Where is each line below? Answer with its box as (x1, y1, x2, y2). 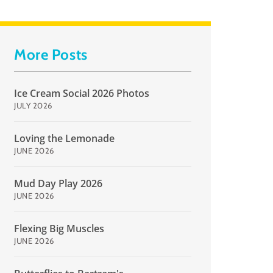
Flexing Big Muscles (14, 221, 105, 235)
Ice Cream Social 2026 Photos (14, 86, 150, 100)
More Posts (14, 45, 88, 63)
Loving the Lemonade (14, 131, 115, 145)
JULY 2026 (14, 100, 52, 110)
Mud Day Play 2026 (14, 176, 103, 190)
